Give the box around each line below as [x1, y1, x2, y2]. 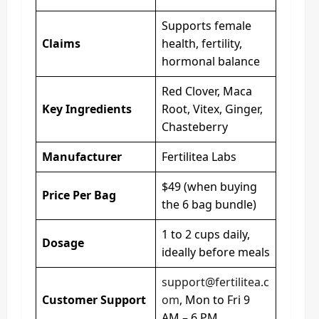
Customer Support [42, 291, 146, 308]
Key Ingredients [42, 100, 132, 117]
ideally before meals [162, 244, 270, 260]
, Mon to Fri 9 [179, 291, 250, 308]
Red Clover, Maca [162, 83, 252, 99]
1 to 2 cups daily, [162, 226, 250, 242]
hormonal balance [162, 53, 260, 69]
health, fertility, [162, 35, 242, 51]
